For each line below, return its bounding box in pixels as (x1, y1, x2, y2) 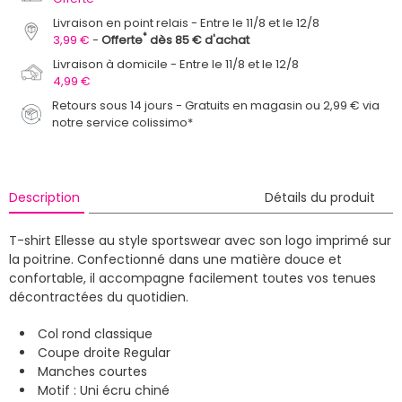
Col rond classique (38, 324, 153, 343)
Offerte (101, 31, 144, 48)
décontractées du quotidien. (9, 287, 188, 306)
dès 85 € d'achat (147, 31, 250, 48)
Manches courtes (38, 362, 147, 380)
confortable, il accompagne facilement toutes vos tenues (9, 268, 376, 287)
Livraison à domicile (53, 55, 169, 73)
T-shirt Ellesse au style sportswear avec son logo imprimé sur (9, 231, 391, 249)
